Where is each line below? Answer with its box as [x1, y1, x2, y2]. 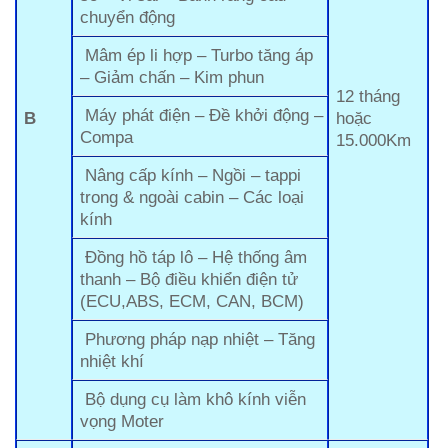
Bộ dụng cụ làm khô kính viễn [80, 388, 307, 409]
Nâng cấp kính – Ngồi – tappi [80, 164, 302, 185]
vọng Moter [80, 410, 165, 431]
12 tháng [336, 85, 401, 106]
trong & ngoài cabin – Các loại [80, 186, 305, 207]
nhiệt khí [80, 350, 145, 371]
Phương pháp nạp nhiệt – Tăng [80, 328, 316, 349]
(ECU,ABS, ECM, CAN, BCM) [80, 290, 305, 311]
